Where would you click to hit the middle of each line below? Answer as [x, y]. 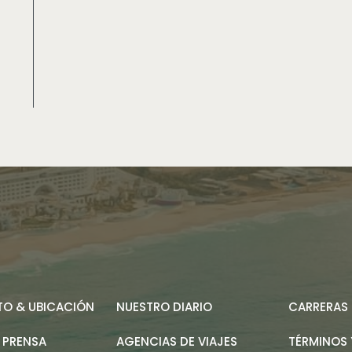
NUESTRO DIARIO [164, 306]
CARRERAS [318, 306]
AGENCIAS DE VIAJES [176, 341]
